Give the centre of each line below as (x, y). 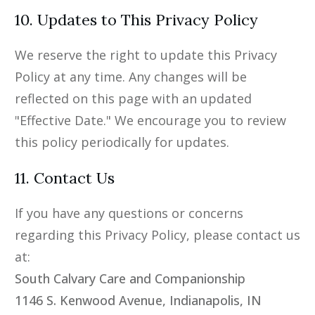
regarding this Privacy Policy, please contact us (157, 235)
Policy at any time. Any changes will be (131, 77)
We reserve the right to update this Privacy (146, 55)
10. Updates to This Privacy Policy (136, 20)
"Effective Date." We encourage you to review (150, 121)
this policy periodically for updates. (122, 142)
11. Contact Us (65, 178)
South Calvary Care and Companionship (130, 279)
